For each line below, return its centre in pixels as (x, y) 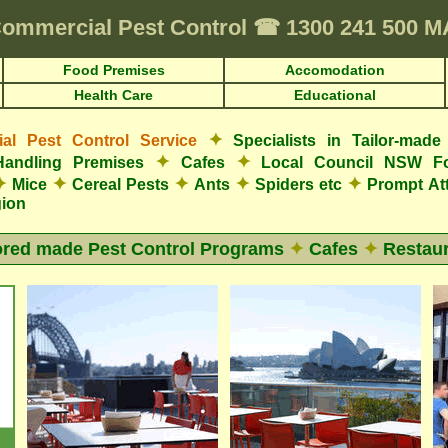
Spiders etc (298, 184)
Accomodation (334, 70)
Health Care (113, 95)
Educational (334, 95)
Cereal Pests (120, 184)
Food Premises (113, 70)
